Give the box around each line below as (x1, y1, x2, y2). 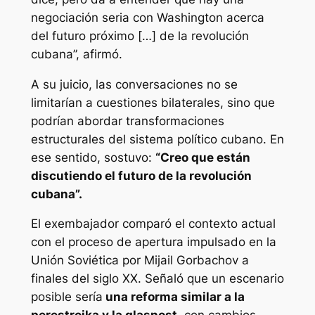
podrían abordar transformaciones (30, 113, 224, 128)
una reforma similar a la (102, 290, 245, 304)
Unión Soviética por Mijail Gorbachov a (30, 253, 249, 268)
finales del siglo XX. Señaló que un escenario (30, 271, 284, 286)
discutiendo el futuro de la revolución (30, 168, 252, 183)
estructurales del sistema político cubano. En (30, 131, 284, 146)
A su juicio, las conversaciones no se (30, 77, 238, 91)
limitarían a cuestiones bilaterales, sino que (30, 95, 275, 110)
